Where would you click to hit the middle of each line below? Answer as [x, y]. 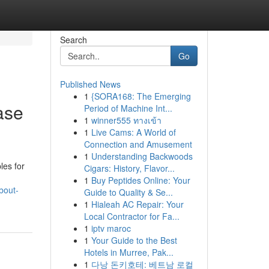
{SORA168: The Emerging [141, 96]
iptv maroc [111, 228]
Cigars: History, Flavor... [129, 168]
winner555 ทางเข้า [126, 120]
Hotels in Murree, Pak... [128, 252]
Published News [90, 84]
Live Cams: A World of [133, 132]
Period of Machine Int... [128, 108]
